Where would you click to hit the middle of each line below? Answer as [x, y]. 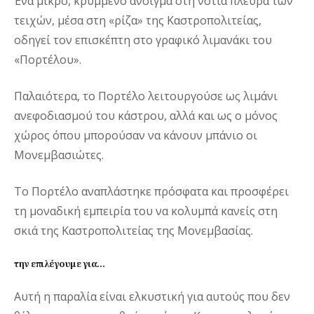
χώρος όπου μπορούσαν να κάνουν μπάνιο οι [136, 135]
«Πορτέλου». [48, 60]
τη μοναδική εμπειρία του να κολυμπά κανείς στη [146, 211]
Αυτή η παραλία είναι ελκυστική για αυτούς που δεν [152, 296]
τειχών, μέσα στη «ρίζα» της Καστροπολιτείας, [138, 20]
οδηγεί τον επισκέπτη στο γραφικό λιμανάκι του [143, 40]
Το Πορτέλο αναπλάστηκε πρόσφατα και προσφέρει [151, 191]
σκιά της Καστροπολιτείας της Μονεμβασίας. [134, 231]
